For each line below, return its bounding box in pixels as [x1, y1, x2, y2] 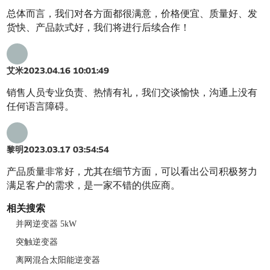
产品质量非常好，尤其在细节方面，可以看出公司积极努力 [7, 166, 258, 178]
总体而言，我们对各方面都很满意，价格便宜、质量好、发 [7, 8, 258, 20]
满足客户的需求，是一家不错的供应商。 [7, 180, 181, 192]
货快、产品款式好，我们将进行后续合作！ [7, 22, 190, 34]
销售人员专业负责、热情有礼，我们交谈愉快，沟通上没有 [7, 87, 258, 99]
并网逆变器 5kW [16, 219, 77, 229]
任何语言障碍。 [7, 101, 75, 113]
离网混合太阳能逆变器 [16, 256, 101, 265]
